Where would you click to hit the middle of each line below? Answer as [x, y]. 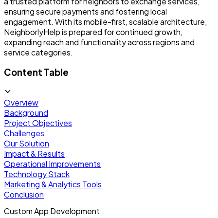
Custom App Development [52, 211]
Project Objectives [38, 123]
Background [26, 112]
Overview [21, 102]
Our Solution [27, 143]
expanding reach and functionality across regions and [99, 42]
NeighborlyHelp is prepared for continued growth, [93, 32]
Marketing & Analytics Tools [53, 184]
